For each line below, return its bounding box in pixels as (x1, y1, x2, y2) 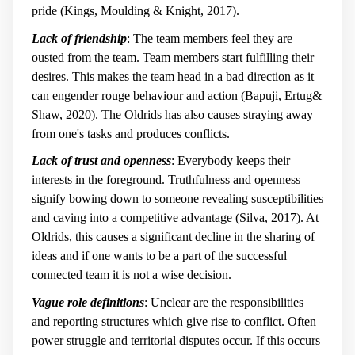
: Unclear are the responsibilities (144, 295, 303, 309)
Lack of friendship (32, 31, 127, 45)
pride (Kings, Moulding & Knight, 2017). (32, 3, 239, 17)
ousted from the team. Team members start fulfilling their (32, 50, 314, 64)
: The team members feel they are (127, 31, 292, 45)
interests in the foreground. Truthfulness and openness (32, 173, 300, 187)
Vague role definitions (32, 295, 144, 309)
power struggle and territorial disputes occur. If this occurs (32, 333, 320, 347)
